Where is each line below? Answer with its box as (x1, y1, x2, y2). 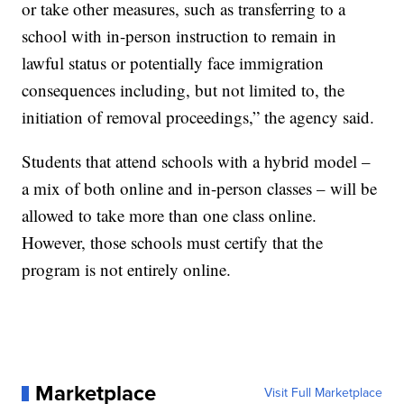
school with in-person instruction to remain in (22, 24, 337, 48)
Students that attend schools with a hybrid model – (22, 150, 372, 173)
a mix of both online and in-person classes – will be (22, 177, 378, 200)
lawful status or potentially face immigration (22, 51, 325, 75)
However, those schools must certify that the (22, 231, 324, 254)
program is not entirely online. (22, 258, 232, 281)
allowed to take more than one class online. (22, 204, 317, 227)
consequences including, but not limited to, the (22, 78, 345, 102)
